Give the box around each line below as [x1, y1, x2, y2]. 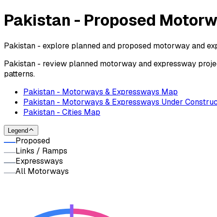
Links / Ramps [15, 146, 67, 156]
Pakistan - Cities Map [23, 107, 100, 117]
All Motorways [15, 166, 69, 177]
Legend [8, 127, 28, 135]
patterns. [4, 68, 35, 79]
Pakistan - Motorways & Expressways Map [23, 86, 178, 97]
